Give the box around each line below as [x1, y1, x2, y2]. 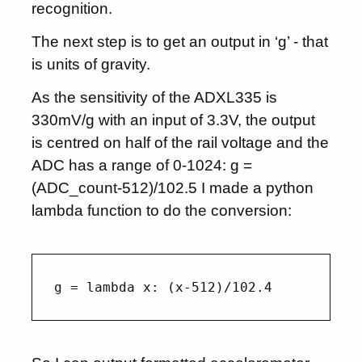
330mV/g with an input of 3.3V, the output [32, 111, 316, 128]
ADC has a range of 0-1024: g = [32, 156, 253, 174]
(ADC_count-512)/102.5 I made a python [32, 179, 314, 196]
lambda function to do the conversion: [32, 201, 293, 219]
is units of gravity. [32, 55, 151, 73]
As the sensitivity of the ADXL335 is [32, 88, 278, 106]
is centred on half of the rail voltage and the [32, 133, 330, 151]
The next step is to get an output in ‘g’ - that [32, 32, 329, 50]
